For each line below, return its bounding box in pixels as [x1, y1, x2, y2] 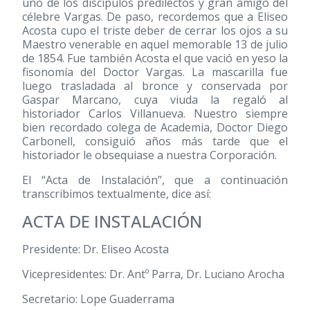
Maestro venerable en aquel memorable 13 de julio [22, 37, 288, 52]
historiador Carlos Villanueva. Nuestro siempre [22, 106, 288, 121]
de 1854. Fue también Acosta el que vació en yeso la [22, 51, 288, 66]
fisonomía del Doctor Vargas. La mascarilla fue [22, 64, 288, 80]
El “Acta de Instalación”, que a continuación [22, 172, 288, 188]
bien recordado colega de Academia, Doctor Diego [22, 120, 288, 135]
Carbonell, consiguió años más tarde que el [22, 134, 288, 149]
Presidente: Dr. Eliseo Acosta [22, 241, 169, 257]
